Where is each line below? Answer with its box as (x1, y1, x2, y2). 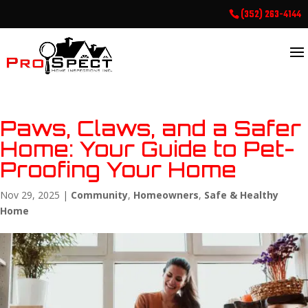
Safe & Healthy (204, 188, 278, 201)
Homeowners (133, 188, 199, 201)
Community (71, 188, 128, 201)
